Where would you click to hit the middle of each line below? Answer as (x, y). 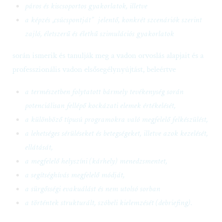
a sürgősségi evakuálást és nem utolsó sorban (92, 183)
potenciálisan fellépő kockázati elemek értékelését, (100, 99)
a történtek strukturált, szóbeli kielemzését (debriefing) (108, 196)
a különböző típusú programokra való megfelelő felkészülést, (116, 113)
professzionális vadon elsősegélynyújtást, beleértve (94, 64)
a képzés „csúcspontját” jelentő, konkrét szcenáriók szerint (113, 14)
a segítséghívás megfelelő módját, (75, 169)
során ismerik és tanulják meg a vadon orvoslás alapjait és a (108, 50)
